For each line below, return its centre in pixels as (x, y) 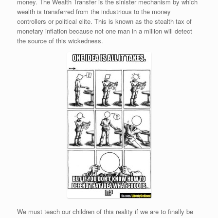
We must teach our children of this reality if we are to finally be (105, 211)
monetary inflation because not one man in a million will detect (105, 31)
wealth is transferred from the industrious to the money (94, 11)
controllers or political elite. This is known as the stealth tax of (104, 21)
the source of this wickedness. (60, 40)
